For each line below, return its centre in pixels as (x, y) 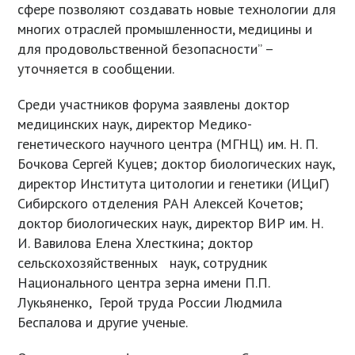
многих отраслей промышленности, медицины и (165, 29)
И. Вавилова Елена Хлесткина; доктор (136, 243)
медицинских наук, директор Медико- (135, 124)
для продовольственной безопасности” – (146, 49)
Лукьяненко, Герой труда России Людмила (150, 303)
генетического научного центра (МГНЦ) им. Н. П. (168, 144)
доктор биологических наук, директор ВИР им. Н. (170, 223)
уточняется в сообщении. (96, 69)
